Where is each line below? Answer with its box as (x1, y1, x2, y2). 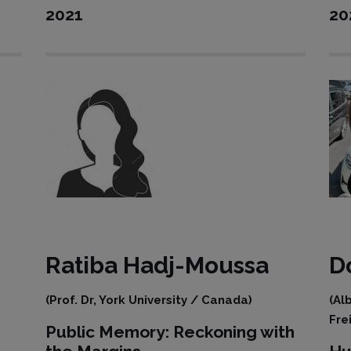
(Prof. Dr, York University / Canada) (45, 293, 253, 307)
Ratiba (45, 251, 124, 279)
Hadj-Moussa (123, 251, 270, 279)
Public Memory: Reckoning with (45, 322, 295, 342)
